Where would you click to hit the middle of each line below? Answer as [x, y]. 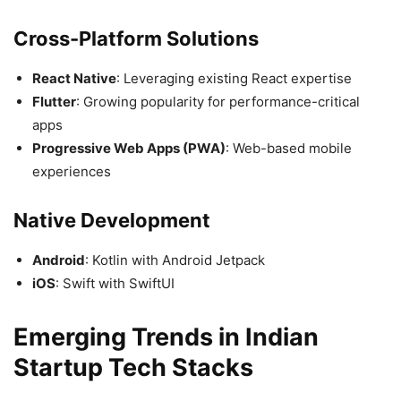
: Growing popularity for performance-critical [218, 101]
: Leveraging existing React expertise [234, 78]
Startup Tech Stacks [133, 367]
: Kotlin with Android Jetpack [175, 260]
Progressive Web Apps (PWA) [129, 148]
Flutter [54, 101]
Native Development [112, 220]
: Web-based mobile [289, 148]
